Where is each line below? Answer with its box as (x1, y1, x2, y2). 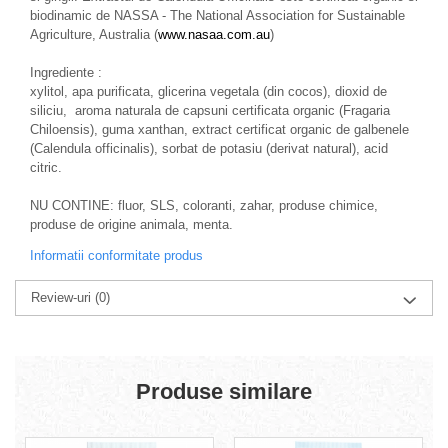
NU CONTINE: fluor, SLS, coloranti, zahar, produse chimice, (30, 198, 378, 213)
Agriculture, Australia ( (30, 27, 158, 42)
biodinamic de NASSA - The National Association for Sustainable (30, 8, 405, 23)
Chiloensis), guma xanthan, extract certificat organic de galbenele (30, 122, 409, 137)
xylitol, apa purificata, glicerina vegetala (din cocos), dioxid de (30, 84, 387, 99)
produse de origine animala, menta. (30, 217, 237, 232)
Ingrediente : (30, 65, 102, 80)
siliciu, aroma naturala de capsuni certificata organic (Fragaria (30, 103, 390, 118)
